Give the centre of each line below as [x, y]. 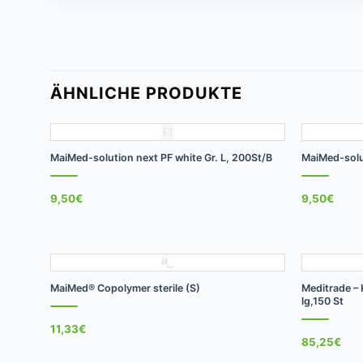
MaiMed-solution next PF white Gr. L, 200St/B [161, 157]
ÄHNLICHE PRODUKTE [146, 93]
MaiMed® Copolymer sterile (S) [125, 288]
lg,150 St [322, 301]
